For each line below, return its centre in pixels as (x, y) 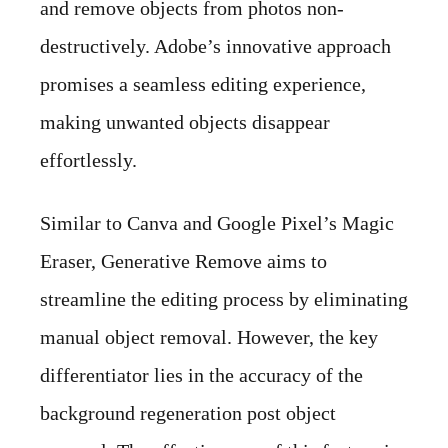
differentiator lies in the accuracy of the (201, 375)
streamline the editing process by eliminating (224, 299)
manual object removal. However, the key (209, 337)
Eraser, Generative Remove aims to (183, 261)
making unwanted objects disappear (185, 122)
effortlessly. (88, 160)
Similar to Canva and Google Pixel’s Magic (217, 223)
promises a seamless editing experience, (203, 84)
